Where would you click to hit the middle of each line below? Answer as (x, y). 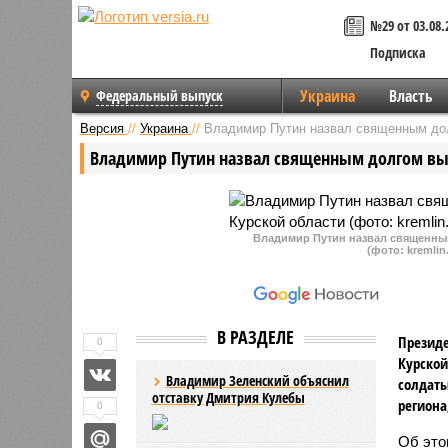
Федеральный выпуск (159, 95)
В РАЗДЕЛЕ (255, 336)
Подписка (398, 52)
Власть (410, 96)
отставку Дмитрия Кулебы (228, 397)
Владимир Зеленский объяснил (257, 380)
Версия (101, 128)
